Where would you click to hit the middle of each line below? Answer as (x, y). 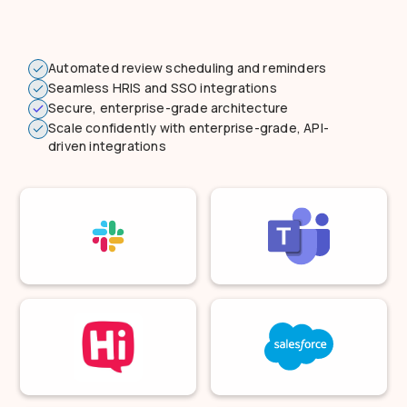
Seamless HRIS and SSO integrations (163, 87)
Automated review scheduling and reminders (188, 67)
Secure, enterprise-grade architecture (169, 107)
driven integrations (107, 145)
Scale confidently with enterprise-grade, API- (189, 127)
